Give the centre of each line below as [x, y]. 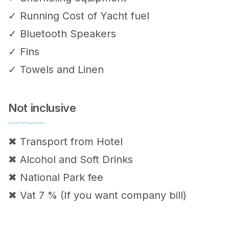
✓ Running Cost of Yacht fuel [79, 16]
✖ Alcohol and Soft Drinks [71, 160]
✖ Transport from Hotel [65, 142]
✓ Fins [24, 51]
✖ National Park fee [56, 178]
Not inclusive [42, 108]
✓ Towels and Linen [56, 69]
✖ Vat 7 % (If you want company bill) [97, 196]
